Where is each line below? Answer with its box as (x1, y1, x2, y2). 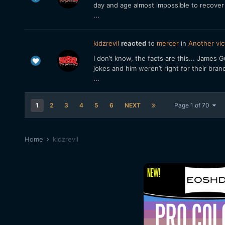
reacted (121, 39, 146, 47)
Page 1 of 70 (174, 101, 212, 109)
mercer (156, 39, 179, 47)
